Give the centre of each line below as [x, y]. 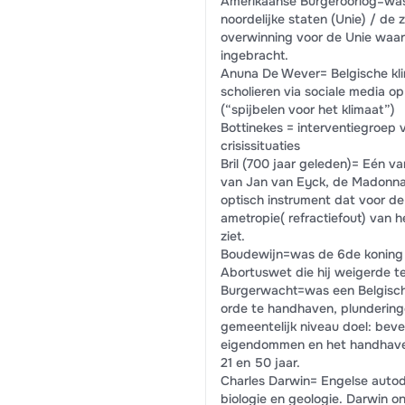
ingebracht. [254, 55]
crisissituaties [260, 146]
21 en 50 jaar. [260, 363]
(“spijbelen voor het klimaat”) [307, 109]
